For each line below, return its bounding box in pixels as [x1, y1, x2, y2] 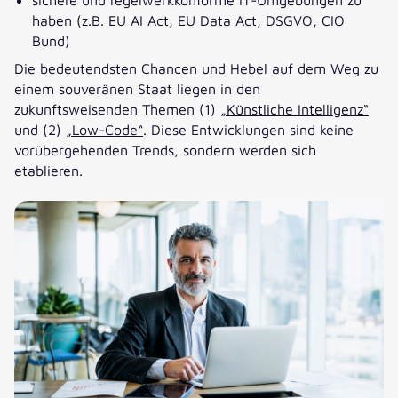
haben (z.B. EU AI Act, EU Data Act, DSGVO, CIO [32, 12, 345, 29]
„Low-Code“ [66, 121, 143, 139]
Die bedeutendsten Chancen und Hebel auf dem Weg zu [14, 60, 378, 77]
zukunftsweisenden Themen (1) [14, 100, 220, 118]
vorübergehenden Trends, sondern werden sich [14, 141, 316, 159]
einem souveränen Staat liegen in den [14, 80, 260, 98]
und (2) [14, 121, 66, 139]
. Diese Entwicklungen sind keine [143, 121, 354, 139]
